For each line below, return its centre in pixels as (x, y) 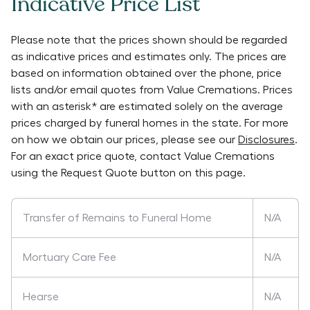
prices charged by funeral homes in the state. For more (150, 123)
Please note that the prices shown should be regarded (149, 40)
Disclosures (266, 140)
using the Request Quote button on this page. (128, 173)
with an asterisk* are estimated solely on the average (147, 107)
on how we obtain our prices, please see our (123, 140)
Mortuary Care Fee (70, 257)
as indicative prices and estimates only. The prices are (149, 57)
